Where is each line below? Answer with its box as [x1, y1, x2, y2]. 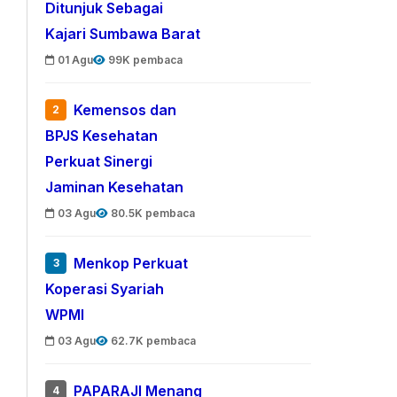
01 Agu [58, 53, 94, 66]
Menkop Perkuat [74, 254, 189, 273]
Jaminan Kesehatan [45, 178, 184, 197]
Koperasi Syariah [45, 280, 165, 299]
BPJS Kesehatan [45, 127, 159, 145]
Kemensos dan [74, 101, 177, 120]
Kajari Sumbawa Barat [45, 25, 201, 43]
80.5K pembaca [111, 206, 196, 220]
